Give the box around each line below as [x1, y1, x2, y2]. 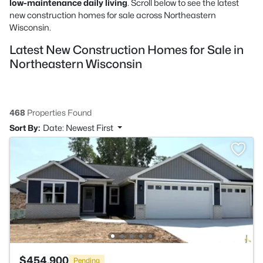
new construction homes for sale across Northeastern [9, 10, 216, 20]
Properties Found [25, 107, 92, 117]
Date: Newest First [43, 123, 115, 133]
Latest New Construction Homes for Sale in [9, 43, 244, 57]
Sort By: [9, 123, 40, 133]
